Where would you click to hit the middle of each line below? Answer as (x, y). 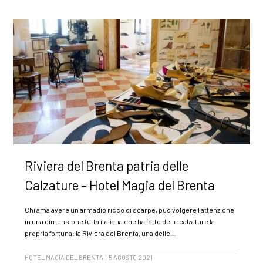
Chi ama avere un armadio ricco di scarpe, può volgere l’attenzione (130, 210)
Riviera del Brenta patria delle (107, 166)
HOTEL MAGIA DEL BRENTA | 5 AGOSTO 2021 (89, 258)
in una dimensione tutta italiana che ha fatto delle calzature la (120, 222)
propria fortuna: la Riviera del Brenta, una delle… (101, 233)
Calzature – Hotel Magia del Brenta (120, 185)
